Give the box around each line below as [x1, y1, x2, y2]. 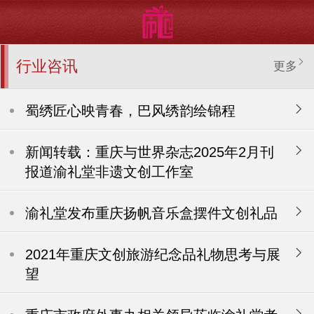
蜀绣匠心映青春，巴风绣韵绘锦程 [25, 102, 236, 118]
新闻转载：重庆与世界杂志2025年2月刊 [25, 144, 275, 160]
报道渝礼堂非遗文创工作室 [25, 163, 194, 179]
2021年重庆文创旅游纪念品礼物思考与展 [25, 246, 281, 262]
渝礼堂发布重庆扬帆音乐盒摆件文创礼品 [25, 205, 278, 221]
